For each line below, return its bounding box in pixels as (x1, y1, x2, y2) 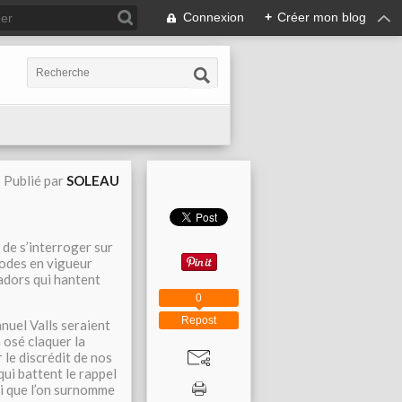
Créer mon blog (277, 10, 366, 24)
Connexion (183, 10, 244, 24)
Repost (181, 313, 216, 327)
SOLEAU (66, 172, 119, 188)
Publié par (4, 172, 66, 188)
